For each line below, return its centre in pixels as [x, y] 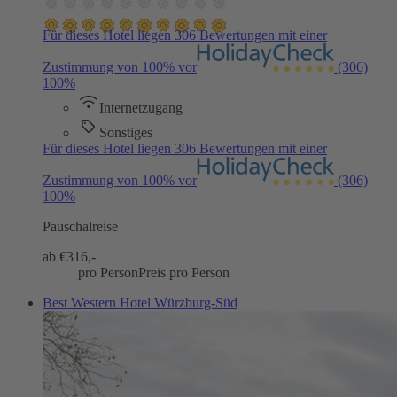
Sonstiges [126, 132]
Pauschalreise [80, 226]
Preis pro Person [184, 272]
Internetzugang [141, 107]
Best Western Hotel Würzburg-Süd [140, 302]
